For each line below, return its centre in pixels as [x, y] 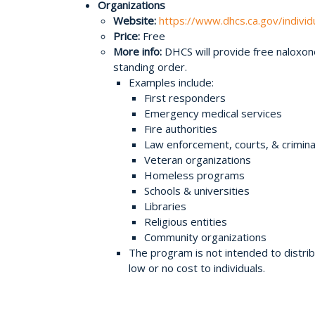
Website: [136, 20]
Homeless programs [194, 175]
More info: [139, 51]
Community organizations [207, 237]
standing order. [152, 66]
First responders [185, 97]
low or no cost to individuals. [198, 268]
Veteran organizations [198, 159]
